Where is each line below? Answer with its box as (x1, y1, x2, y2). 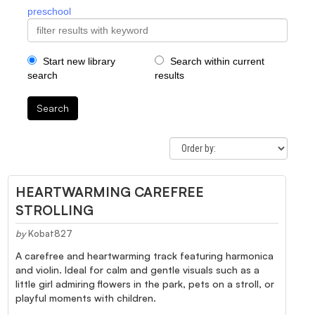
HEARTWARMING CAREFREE (15, 183, 204, 200)
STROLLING (15, 201, 94, 219)
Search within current (167, 55, 264, 67)
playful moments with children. (15, 291, 156, 304)
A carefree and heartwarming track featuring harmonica (15, 249, 274, 262)
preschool (27, 5, 71, 17)
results (154, 69, 184, 81)
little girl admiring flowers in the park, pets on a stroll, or (15, 277, 274, 290)
